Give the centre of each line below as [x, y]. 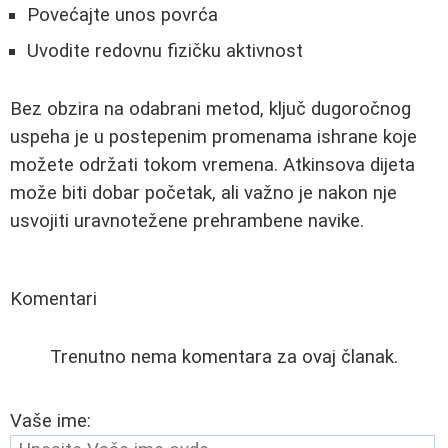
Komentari [53, 298]
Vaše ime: [50, 420]
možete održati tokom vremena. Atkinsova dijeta [212, 164]
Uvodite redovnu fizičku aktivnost [165, 50]
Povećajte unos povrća [122, 14]
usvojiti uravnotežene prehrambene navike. [187, 220]
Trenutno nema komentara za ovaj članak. [224, 356]
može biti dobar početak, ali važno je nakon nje [203, 192]
